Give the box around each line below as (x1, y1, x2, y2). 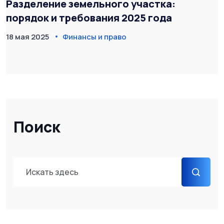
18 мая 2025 (6, 31, 49, 42)
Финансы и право (62, 31, 126, 42)
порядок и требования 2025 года (6, 10, 172, 24)
